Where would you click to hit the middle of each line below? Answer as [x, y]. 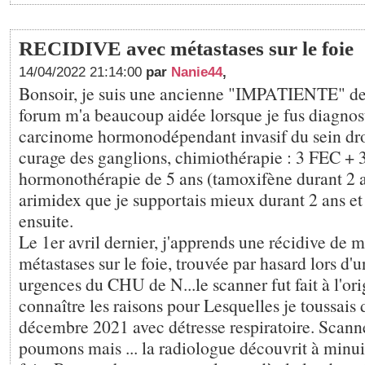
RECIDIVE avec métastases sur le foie [186, 48]
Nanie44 [197, 72]
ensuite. [46, 220]
